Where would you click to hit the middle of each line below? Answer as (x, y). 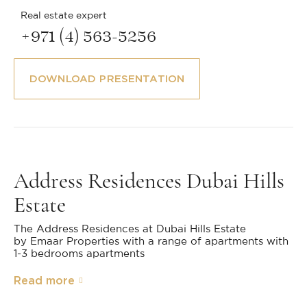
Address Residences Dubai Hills (149, 180)
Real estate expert (64, 15)
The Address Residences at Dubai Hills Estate (130, 229)
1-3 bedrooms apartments (79, 254)
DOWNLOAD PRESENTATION (107, 78)
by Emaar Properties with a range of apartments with (151, 241)
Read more (44, 280)
